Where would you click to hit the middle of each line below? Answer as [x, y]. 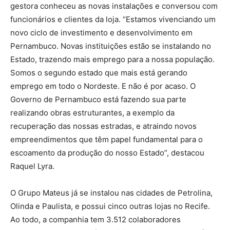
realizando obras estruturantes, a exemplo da [92, 112]
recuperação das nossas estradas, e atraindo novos [103, 126]
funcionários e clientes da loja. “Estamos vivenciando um [113, 19]
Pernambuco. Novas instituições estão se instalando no [111, 46]
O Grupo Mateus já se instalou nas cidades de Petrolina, [111, 193]
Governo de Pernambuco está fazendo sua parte [98, 99]
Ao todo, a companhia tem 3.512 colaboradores [95, 219]
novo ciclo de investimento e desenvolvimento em [101, 32]
